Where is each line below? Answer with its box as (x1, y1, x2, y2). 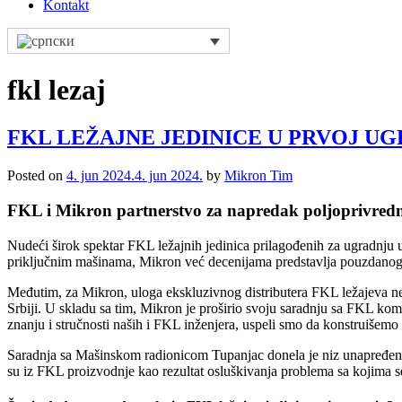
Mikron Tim (224, 168, 293, 184)
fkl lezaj (7, 73, 106, 106)
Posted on (7, 168, 66, 184)
